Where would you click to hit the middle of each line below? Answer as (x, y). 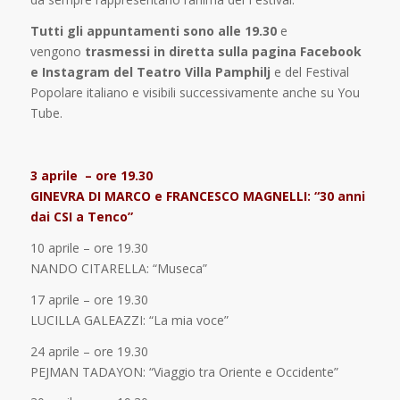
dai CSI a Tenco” (81, 216)
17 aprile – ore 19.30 (89, 299)
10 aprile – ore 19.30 (89, 247)
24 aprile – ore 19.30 (89, 351)
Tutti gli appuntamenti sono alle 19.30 (153, 31)
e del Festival (309, 72)
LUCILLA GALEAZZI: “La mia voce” (129, 320)
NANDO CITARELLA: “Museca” (118, 268)
